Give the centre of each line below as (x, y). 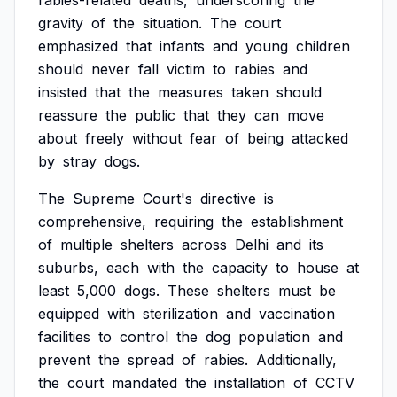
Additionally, (296, 360)
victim (186, 69)
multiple (86, 245)
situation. (172, 23)
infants (182, 46)
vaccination (297, 314)
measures (191, 92)
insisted (62, 92)
